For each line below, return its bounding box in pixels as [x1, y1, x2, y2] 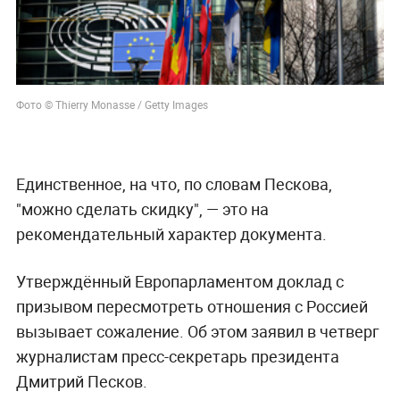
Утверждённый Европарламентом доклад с [15, 270, 344, 292]
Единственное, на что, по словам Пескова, [15, 172, 332, 195]
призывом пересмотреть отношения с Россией [15, 295, 368, 317]
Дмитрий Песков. [15, 370, 147, 392]
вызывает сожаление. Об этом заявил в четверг [15, 320, 379, 342]
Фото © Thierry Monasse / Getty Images [15, 97, 208, 112]
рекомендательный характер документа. [15, 222, 327, 245]
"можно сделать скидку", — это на [15, 197, 269, 220]
